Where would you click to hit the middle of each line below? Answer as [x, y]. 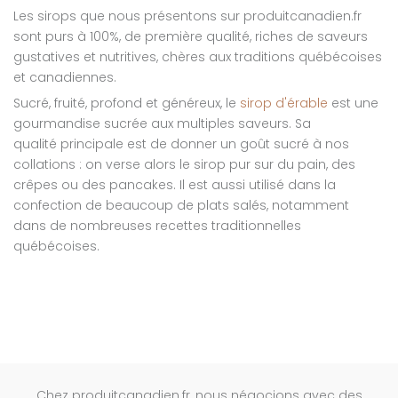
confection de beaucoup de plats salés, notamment [181, 206]
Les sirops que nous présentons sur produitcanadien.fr [187, 16]
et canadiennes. [65, 78]
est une [353, 103]
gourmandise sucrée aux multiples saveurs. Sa [162, 124]
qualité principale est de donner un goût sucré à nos [181, 144]
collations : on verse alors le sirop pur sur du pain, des [184, 165]
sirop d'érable [284, 103]
